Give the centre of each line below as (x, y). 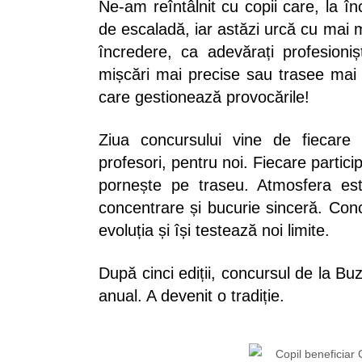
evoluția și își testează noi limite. (214, 231)
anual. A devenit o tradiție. (192, 296)
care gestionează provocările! (204, 97)
